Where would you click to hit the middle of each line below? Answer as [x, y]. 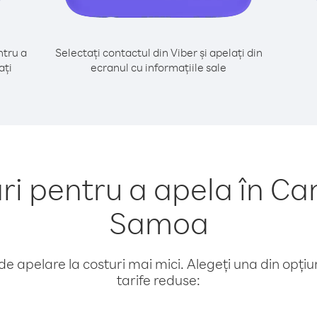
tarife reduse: [158, 280]
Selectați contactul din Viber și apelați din [158, 52]
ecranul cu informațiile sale [158, 67]
